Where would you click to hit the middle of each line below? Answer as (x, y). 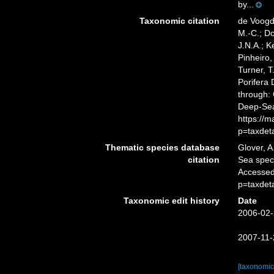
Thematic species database (162, 147)
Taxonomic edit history (171, 201)
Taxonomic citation (179, 21)
